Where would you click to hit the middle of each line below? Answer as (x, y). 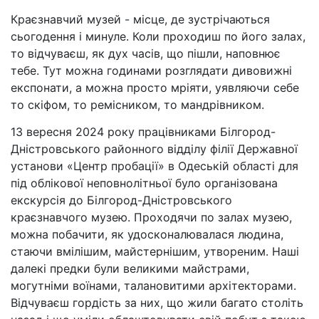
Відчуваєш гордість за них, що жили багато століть (157, 303)
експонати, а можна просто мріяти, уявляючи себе (155, 88)
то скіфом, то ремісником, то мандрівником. (137, 105)
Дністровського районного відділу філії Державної (154, 149)
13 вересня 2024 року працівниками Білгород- (143, 132)
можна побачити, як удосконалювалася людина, (147, 235)
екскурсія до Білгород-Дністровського (121, 200)
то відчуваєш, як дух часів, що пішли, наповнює (146, 54)
